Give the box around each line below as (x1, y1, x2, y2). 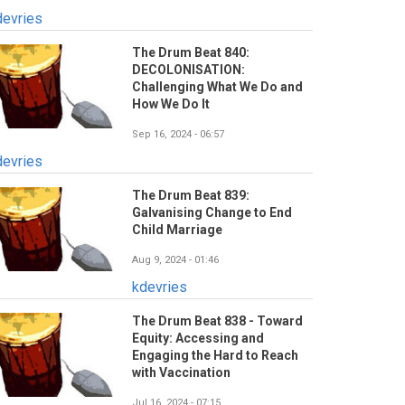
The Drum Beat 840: (132, 45, 250, 61)
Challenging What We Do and (132, 80, 303, 95)
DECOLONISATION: (132, 62, 245, 78)
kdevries (132, 278, 187, 297)
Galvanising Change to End (132, 205, 292, 221)
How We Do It (132, 97, 210, 112)
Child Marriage (132, 222, 222, 238)
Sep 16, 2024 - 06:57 (132, 128, 224, 141)
